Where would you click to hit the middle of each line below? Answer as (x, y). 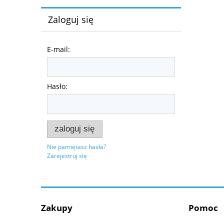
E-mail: (58, 49)
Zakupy (57, 207)
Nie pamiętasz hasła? (76, 146)
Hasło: (57, 86)
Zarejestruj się (67, 155)
